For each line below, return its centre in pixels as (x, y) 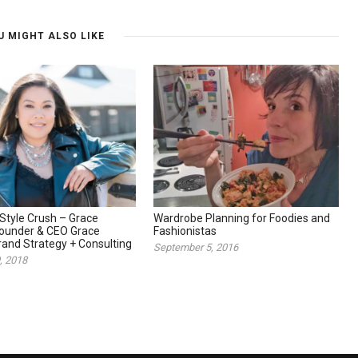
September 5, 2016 (196, 248)
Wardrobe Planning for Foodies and (242, 219)
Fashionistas (185, 231)
